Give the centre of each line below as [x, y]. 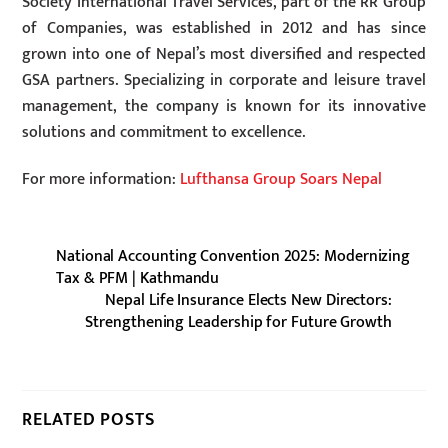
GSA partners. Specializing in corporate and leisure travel [224, 81]
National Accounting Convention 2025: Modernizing [233, 256]
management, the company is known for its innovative [224, 107]
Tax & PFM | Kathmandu [138, 278]
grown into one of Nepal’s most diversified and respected [224, 55]
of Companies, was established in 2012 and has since [224, 29]
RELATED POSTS [88, 420]
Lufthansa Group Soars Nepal [279, 179]
